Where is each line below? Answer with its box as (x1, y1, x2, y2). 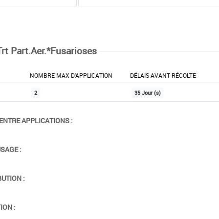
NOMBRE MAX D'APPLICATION (29, 71, 112, 79)
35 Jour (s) (134, 89, 161, 96)
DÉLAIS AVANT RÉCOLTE (130, 71, 196, 79)
